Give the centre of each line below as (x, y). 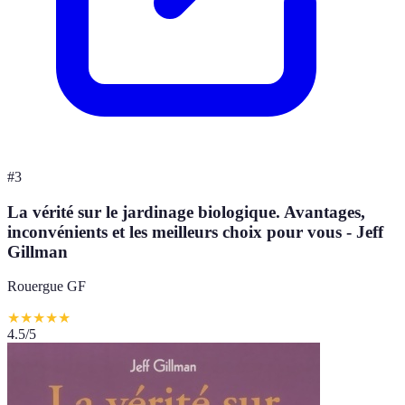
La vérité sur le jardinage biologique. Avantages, (186, 212)
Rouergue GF (47, 287)
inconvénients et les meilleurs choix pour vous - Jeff (195, 231)
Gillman (38, 251)
